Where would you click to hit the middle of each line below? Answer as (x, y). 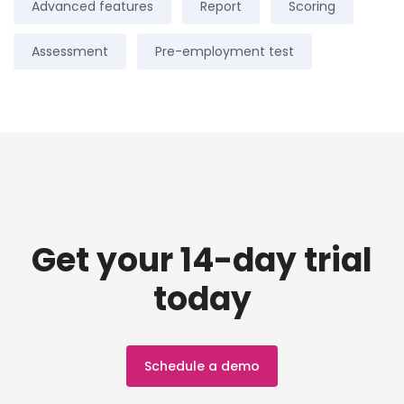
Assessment (70, 52)
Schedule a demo (202, 367)
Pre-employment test (225, 52)
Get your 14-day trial (202, 261)
